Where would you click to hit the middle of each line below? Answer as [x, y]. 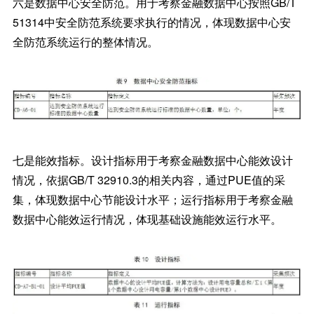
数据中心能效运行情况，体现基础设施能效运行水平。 [147, 219]
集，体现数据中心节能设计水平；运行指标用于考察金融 [152, 200]
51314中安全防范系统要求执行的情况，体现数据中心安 [151, 22]
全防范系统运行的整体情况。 [85, 41]
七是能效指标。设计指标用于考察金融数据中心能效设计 [152, 161]
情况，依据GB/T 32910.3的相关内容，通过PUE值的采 [149, 180]
